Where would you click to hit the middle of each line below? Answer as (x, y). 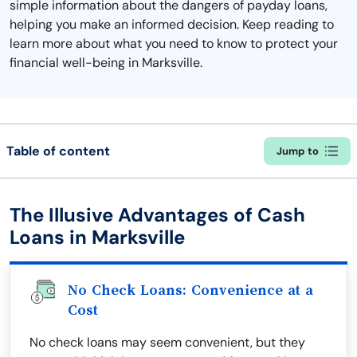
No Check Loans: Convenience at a (190, 290)
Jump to (298, 151)
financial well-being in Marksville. (106, 63)
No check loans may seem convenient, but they (167, 342)
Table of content (58, 151)
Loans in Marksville (97, 237)
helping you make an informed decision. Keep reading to (172, 24)
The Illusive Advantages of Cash (157, 215)
